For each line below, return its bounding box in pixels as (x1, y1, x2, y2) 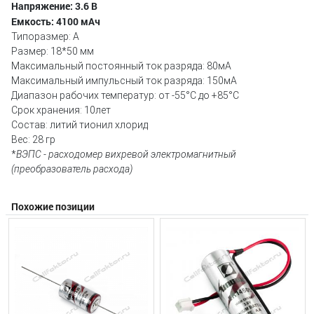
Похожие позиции (11, 199, 95, 213)
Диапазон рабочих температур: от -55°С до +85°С (11, 89, 239, 101)
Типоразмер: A (11, 30, 79, 42)
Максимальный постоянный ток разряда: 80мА (11, 60, 231, 71)
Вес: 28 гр (11, 133, 55, 145)
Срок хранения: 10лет (11, 104, 111, 116)
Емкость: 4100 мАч (11, 14, 100, 28)
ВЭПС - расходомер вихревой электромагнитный (16, 148, 236, 160)
